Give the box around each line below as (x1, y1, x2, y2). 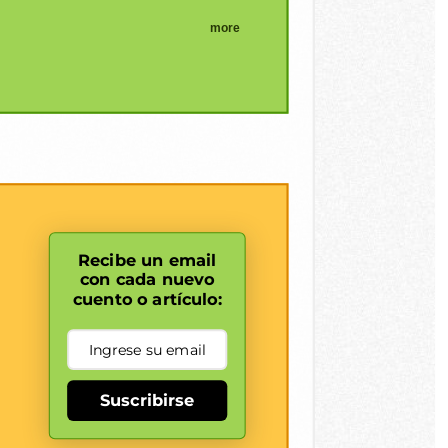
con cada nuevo (79, 269, 215, 290)
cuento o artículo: (72, 289, 222, 309)
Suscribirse (99, 390, 195, 410)
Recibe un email (77, 250, 217, 270)
